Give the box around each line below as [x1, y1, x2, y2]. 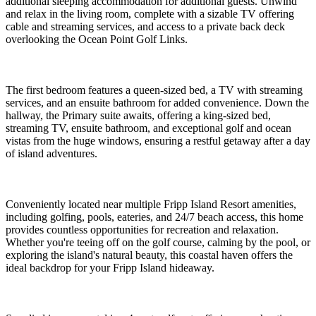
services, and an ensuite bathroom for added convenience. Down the [6, 96, 309, 109]
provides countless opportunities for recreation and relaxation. [6, 223, 279, 236]
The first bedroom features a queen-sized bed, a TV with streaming [6, 83, 303, 96]
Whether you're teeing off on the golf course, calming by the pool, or [6, 236, 310, 248]
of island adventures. [6, 147, 97, 159]
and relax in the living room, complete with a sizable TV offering [6, 7, 294, 20]
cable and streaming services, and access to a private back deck [6, 20, 285, 32]
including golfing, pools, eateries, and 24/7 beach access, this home [6, 210, 303, 223]
